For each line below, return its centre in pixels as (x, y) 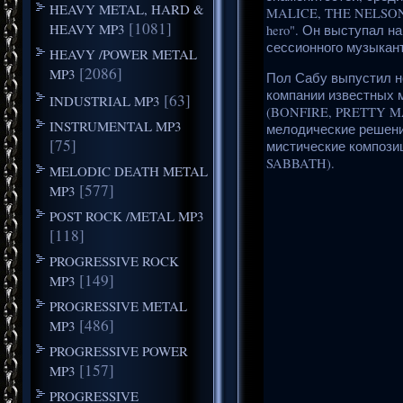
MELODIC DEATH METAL (128, 170)
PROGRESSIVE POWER (118, 350)
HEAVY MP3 (87, 28)
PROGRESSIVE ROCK (114, 260)
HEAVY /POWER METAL (123, 54)
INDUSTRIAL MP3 (104, 100)
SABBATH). (300, 163)
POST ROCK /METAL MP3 (126, 215)
